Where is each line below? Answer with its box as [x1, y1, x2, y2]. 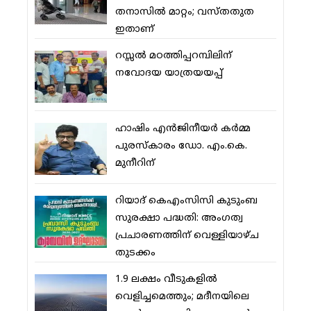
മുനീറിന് [115, 157, 155, 169]
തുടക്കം [115, 247, 155, 260]
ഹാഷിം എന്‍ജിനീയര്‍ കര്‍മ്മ [115, 122, 251, 135]
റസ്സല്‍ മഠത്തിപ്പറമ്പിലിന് [115, 49, 232, 62]
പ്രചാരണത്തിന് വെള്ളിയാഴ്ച [115, 230, 259, 242]
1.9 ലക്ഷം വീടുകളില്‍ [115, 274, 217, 286]
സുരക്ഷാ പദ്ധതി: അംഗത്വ [115, 212, 243, 225]
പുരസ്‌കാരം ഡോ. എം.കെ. [115, 140, 247, 152]
